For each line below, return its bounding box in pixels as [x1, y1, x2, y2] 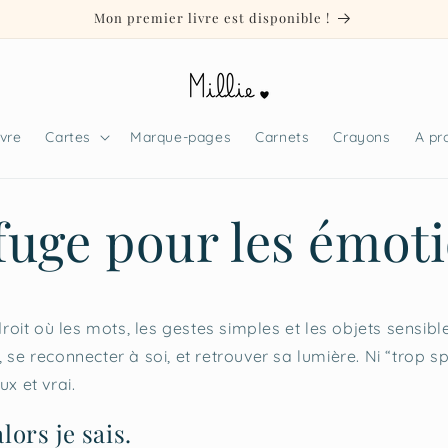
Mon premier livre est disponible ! [94, 9, 331, 26]
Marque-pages [130, 128, 232, 146]
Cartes [45, 128, 91, 146]
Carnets [255, 128, 310, 146]
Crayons [333, 128, 391, 146]
